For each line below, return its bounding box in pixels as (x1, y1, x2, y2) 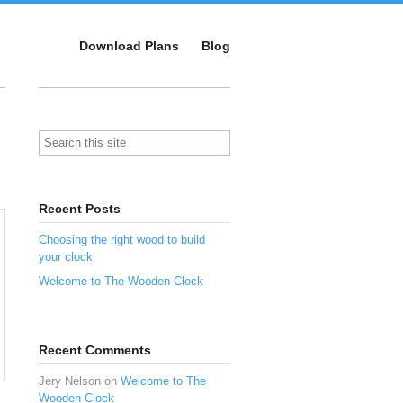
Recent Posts (39, 201, 121, 216)
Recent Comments (39, 342, 151, 357)
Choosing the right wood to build (39, 232, 205, 246)
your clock (39, 249, 93, 264)
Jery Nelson (39, 373, 101, 388)
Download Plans (78, 39, 179, 54)
